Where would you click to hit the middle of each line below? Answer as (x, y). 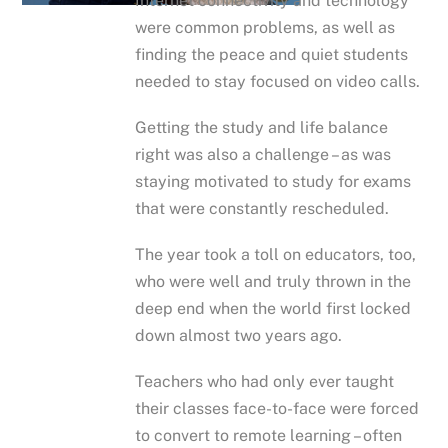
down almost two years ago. (239, 336)
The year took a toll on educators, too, (276, 255)
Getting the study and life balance (262, 127)
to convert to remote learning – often (269, 436)
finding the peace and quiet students (272, 54)
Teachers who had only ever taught (265, 382)
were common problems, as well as (265, 27)
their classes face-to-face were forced (277, 409)
